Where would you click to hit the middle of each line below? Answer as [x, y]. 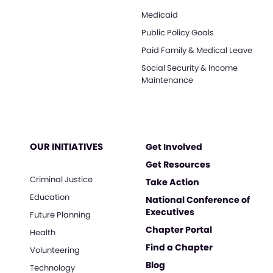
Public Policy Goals [177, 32]
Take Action [173, 182]
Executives [170, 212]
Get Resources [178, 164]
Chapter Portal [179, 229]
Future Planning [60, 214]
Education [49, 197]
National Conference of [198, 200]
